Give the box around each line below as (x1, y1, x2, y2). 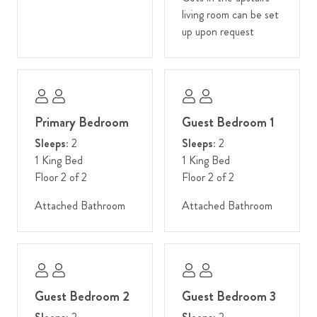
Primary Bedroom (35, 112, 129, 132)
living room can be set (182, 6, 279, 23)
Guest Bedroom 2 (35, 286, 129, 306)
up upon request (182, 23, 254, 40)
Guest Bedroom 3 (182, 286, 276, 306)
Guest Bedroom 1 (182, 112, 275, 132)
